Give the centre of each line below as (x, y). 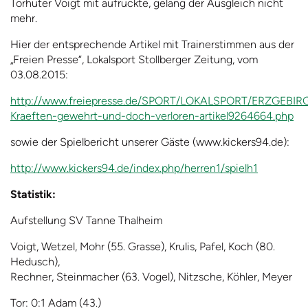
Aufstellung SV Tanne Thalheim (86, 221)
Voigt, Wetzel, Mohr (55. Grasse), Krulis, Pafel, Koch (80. (143, 247)
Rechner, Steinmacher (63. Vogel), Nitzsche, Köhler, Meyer (151, 277)
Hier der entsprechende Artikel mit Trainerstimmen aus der (152, 45)
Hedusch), (35, 262)
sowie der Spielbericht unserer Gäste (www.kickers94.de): (150, 142)
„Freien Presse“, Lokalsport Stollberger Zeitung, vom (134, 60)
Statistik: (33, 195)
